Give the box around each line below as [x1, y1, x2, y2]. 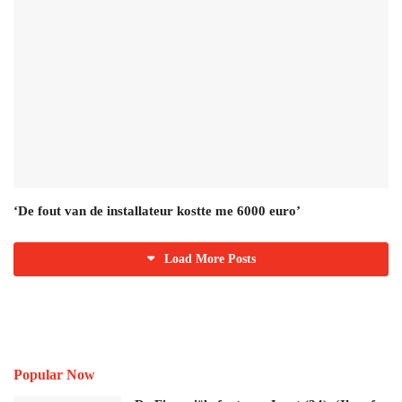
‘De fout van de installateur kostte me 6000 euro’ [13, 203, 301, 218]
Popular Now [13, 366, 95, 382]
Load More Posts [163, 251, 256, 266]
